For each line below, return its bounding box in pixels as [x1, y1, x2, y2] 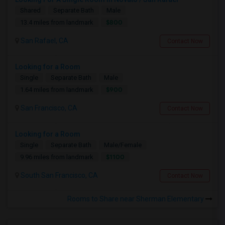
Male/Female [104, 141, 142, 149]
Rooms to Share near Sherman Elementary [67, 195, 205, 203]
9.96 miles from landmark [20, 153, 93, 161]
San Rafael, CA [19, 37, 68, 45]
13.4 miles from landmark [20, 19, 93, 26]
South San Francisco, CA [19, 171, 98, 179]
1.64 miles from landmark [20, 86, 93, 93]
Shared [20, 7, 41, 14]
